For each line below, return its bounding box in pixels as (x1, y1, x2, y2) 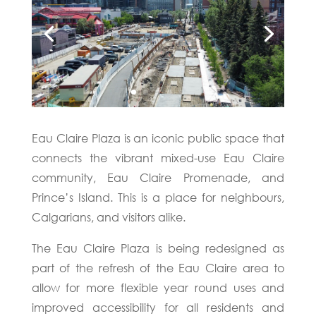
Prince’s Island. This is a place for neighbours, (31, 190, 285, 205)
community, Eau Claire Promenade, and (31, 170, 285, 185)
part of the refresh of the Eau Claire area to (31, 260, 285, 275)
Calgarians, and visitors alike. (31, 209, 186, 224)
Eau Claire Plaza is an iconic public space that (31, 130, 285, 145)
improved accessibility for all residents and (31, 300, 285, 315)
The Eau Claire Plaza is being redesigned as (31, 241, 285, 255)
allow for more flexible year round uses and (31, 280, 285, 295)
